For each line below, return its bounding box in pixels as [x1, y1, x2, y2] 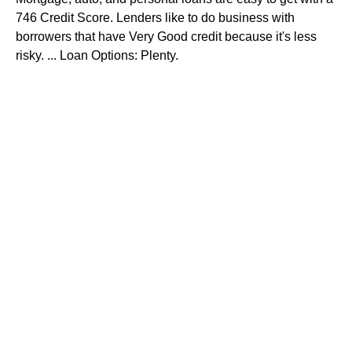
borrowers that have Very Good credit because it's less [16, 30, 317, 43]
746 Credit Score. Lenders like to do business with [16, 11, 295, 24]
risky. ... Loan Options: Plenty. [16, 49, 178, 62]
